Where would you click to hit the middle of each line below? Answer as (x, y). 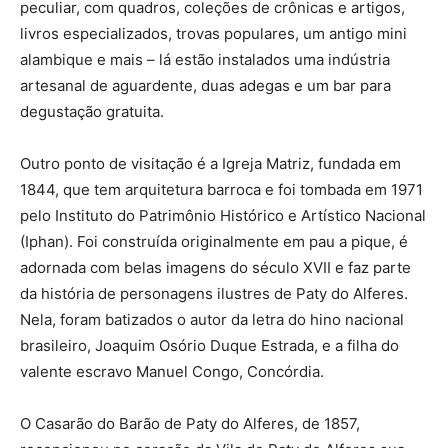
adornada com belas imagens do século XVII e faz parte (215, 267)
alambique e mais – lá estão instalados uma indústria (205, 59)
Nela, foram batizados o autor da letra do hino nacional (212, 319)
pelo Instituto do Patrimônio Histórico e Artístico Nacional (223, 215)
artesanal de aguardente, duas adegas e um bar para (205, 85)
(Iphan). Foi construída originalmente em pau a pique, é (214, 241)
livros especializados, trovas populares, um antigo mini (213, 33)
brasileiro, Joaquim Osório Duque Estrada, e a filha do (209, 345)
